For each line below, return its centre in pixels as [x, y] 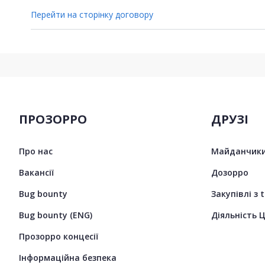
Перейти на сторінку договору [92, 14]
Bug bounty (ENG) [56, 215]
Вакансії [36, 172]
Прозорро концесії [59, 236]
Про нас [36, 151]
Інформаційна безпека [68, 257]
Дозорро [230, 172]
